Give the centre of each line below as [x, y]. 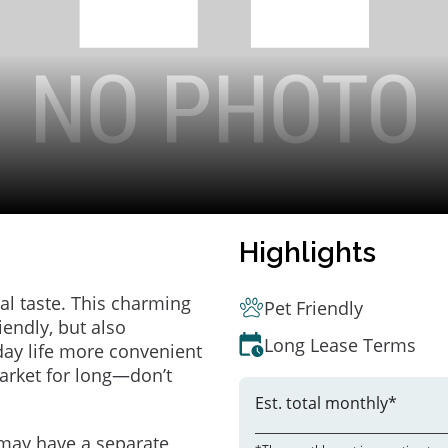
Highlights [307, 252]
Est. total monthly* [326, 403]
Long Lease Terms [340, 344]
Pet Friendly [313, 307]
